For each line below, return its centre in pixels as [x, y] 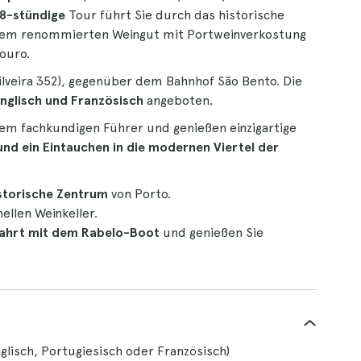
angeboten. [178, 100]
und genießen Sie [212, 232]
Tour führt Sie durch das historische [175, 15]
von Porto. [139, 194]
